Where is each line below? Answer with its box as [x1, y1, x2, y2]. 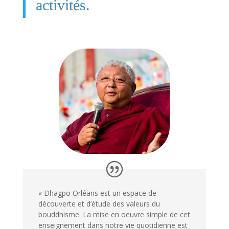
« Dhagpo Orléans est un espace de [38, 188, 156, 198]
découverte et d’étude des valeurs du [38, 198, 160, 209]
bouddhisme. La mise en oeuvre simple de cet [38, 209, 190, 219]
